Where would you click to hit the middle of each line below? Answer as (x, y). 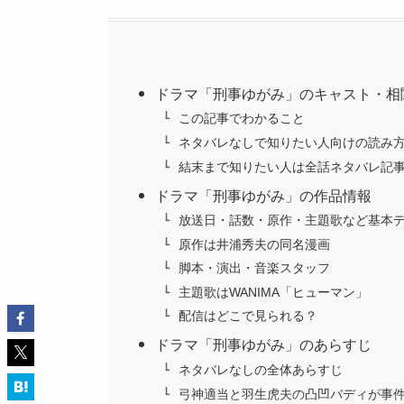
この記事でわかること (241, 119)
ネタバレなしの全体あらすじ (260, 370)
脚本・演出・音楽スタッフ (254, 268)
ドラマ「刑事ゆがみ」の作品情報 (264, 196)
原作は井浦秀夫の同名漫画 (254, 244)
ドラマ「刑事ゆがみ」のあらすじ (264, 345)
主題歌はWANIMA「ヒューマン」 (273, 292)
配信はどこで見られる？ (248, 316)
